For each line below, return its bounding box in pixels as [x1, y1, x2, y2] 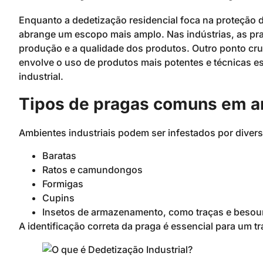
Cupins [42, 191, 75, 204]
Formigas [42, 177, 83, 190]
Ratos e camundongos [42, 163, 143, 176]
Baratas [42, 149, 76, 161]
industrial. [19, 70, 63, 82]
